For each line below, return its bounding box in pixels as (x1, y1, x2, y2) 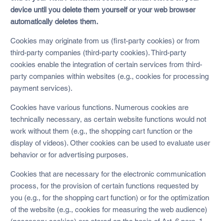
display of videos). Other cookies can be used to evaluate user (10, 138, 210, 147)
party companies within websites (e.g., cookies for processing (10, 72, 209, 80)
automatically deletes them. (10, 17, 98, 26)
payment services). (10, 83, 73, 92)
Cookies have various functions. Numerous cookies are (10, 103, 188, 111)
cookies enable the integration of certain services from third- (10, 60, 202, 69)
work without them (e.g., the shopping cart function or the (10, 126, 192, 135)
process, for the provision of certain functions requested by (10, 181, 199, 190)
